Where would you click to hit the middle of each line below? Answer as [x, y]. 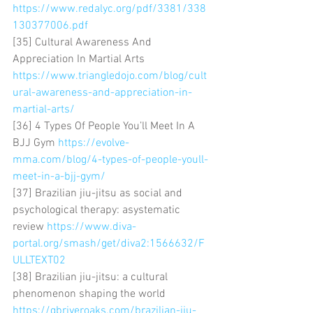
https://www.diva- [92, 227]
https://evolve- [94, 143]
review [30, 227]
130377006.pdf [50, 26]
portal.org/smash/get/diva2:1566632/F [109, 243]
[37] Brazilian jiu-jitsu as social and [99, 193]
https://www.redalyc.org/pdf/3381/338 [109, 9]
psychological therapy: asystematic [98, 210]
